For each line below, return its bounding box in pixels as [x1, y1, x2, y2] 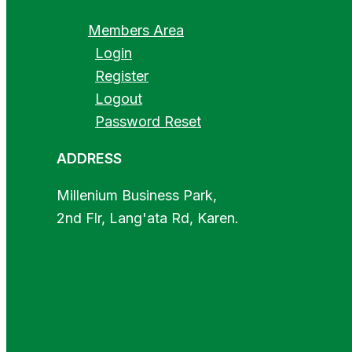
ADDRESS [57, 150, 122, 167]
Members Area [88, 22, 184, 38]
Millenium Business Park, [57, 187, 217, 203]
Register [95, 68, 148, 84]
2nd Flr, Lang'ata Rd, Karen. [57, 210, 239, 226]
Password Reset [95, 113, 201, 130]
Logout [95, 90, 142, 107]
